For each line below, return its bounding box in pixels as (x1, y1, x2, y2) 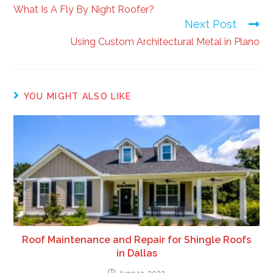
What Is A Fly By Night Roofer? (13, 3, 155, 15)
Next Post (184, 17, 236, 30)
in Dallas (116, 247, 157, 260)
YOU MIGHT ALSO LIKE (23, 91, 132, 101)
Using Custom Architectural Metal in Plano (70, 35, 260, 48)
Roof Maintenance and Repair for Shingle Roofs (22, 234, 251, 246)
